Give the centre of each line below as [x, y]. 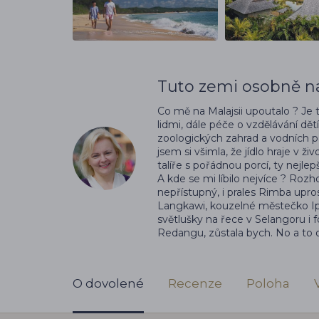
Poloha [268, 284]
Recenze [195, 284]
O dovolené [108, 284]
